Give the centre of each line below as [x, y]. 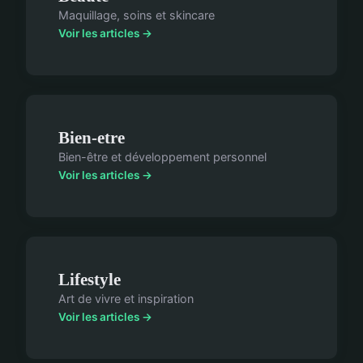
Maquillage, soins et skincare [137, 15]
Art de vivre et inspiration [126, 299]
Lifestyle [90, 280]
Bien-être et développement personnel [162, 157]
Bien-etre [92, 138]
